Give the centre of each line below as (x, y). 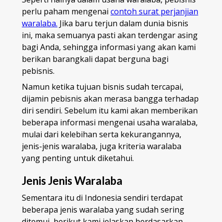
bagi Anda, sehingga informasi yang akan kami (109, 47)
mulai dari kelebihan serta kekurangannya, (102, 134)
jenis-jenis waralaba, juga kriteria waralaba (102, 146)
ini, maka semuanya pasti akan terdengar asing (110, 35)
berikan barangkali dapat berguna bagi (95, 59)
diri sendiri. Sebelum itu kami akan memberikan (110, 111)
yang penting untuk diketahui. (78, 158)
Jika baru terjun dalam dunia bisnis (123, 23)
